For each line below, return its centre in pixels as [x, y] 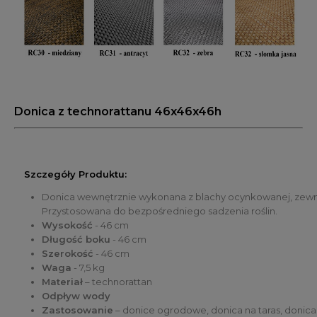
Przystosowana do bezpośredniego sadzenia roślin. [160, 211]
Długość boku [76, 240]
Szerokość [68, 254]
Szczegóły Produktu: [75, 174]
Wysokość [67, 225]
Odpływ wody [77, 296]
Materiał [62, 282]
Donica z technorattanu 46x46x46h [118, 112]
